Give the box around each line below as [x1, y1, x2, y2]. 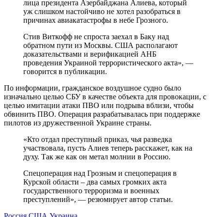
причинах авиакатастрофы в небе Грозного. [23, 15, 168, 24]
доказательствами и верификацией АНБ [23, 49, 156, 58]
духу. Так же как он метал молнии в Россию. [23, 152, 170, 161]
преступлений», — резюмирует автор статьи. [23, 195, 173, 203]
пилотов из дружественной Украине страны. [4, 118, 152, 127]
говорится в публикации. [23, 67, 107, 76]
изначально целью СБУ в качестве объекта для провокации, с [4, 92, 206, 101]
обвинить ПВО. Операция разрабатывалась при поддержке [4, 109, 200, 118]
